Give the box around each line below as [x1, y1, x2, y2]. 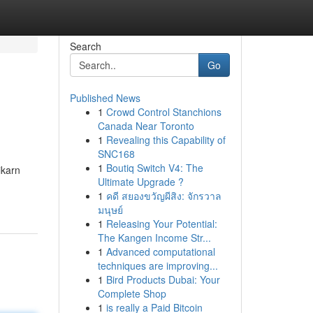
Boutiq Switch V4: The [105, 161, 203, 175]
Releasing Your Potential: [105, 217, 217, 231]
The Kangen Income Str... [97, 231, 211, 245]
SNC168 [97, 147, 135, 161]
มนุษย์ [97, 203, 123, 217]
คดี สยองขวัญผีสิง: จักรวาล [105, 189, 221, 203]
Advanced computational [105, 245, 215, 259]
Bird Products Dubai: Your [105, 272, 220, 286]
